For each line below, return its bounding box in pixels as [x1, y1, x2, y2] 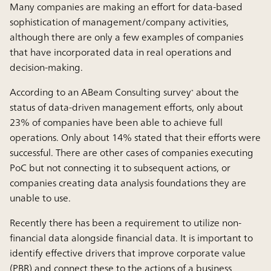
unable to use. [10, 189, 71, 207]
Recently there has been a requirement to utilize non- [10, 214, 241, 232]
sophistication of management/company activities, [10, 13, 229, 31]
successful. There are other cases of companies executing [10, 144, 253, 162]
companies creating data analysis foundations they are [10, 174, 246, 192]
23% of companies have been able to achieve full [10, 114, 223, 131]
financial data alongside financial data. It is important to [10, 229, 253, 247]
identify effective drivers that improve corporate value [10, 244, 246, 262]
